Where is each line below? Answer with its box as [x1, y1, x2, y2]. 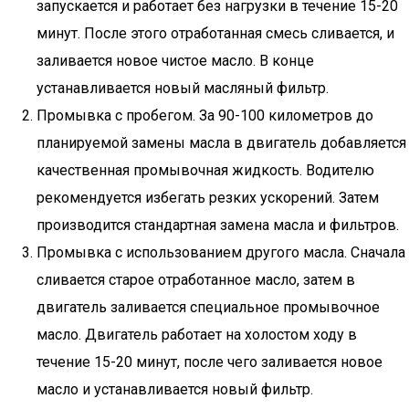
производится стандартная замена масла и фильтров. [37, 216, 399, 234]
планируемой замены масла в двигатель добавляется [37, 134, 406, 152]
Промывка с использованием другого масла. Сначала [37, 244, 405, 261]
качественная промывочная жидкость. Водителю [37, 162, 374, 179]
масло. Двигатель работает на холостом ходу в [37, 326, 357, 343]
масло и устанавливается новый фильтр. [37, 381, 313, 398]
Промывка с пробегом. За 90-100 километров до [37, 107, 373, 124]
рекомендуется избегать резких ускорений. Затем [37, 189, 379, 206]
